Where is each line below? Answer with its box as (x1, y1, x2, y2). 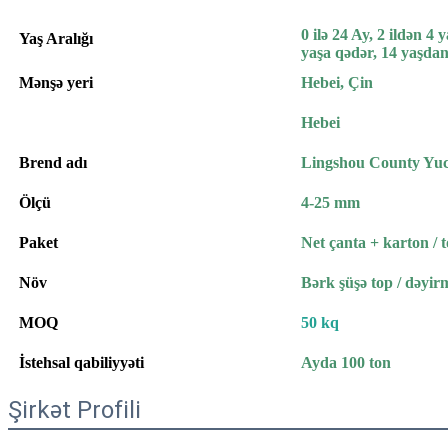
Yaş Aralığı (19, 29, 93, 47)
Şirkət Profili (8, 395, 141, 424)
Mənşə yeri (19, 73, 93, 91)
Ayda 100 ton (301, 353, 391, 371)
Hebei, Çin (301, 73, 373, 91)
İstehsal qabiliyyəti (19, 353, 144, 371)
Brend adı (19, 153, 87, 171)
